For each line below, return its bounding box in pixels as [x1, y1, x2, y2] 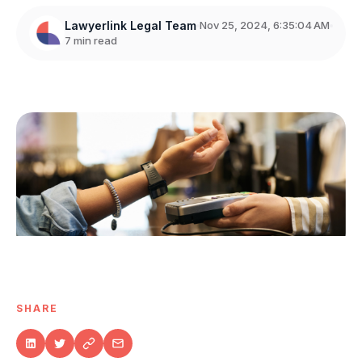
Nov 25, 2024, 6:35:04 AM [200, 19, 330, 32]
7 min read [65, 34, 117, 47]
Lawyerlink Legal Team [65, 18, 196, 32]
